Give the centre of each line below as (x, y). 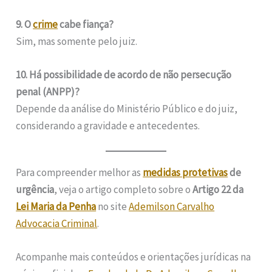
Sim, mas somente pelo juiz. (77, 41)
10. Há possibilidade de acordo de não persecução (124, 74)
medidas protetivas (185, 172)
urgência (35, 189)
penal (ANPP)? (48, 91)
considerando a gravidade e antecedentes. (108, 125)
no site (113, 206)
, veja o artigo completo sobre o (124, 189)
